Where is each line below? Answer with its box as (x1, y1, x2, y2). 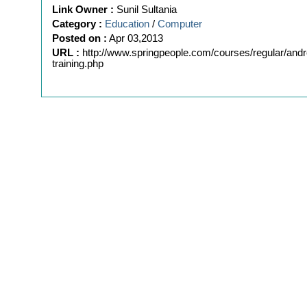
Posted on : (52, 33, 107, 44)
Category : (52, 19, 102, 29)
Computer (158, 19, 202, 29)
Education (105, 19, 149, 29)
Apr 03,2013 (109, 33, 163, 44)
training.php (52, 58, 103, 69)
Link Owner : (52, 4, 114, 15)
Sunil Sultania (116, 4, 177, 15)
